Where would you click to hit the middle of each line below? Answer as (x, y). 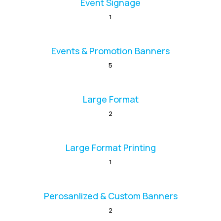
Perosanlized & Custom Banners (110, 196)
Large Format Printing (110, 148)
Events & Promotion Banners (110, 51)
